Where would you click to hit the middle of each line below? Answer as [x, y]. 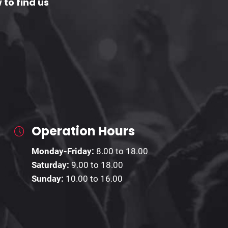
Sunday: [49, 179]
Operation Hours [83, 131]
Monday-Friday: [64, 151]
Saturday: [51, 165]
